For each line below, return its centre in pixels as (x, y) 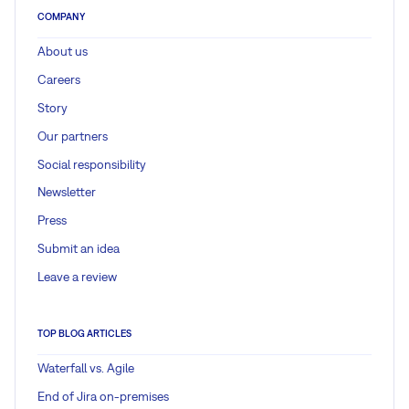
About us (63, 52)
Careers (59, 80)
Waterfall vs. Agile (86, 368)
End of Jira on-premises (103, 397)
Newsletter (67, 192)
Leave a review (77, 276)
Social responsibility (92, 164)
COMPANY (61, 16)
